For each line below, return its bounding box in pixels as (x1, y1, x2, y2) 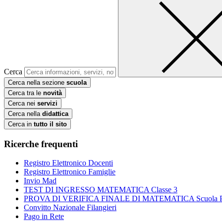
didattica (42, 110, 68, 117)
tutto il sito (34, 120, 67, 128)
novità (43, 89, 62, 97)
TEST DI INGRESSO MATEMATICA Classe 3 (24, 185, 177, 194)
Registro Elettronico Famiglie (24, 167, 115, 176)
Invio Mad (24, 176, 56, 185)
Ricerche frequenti (4, 138, 78, 149)
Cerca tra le (8, 89, 43, 97)
